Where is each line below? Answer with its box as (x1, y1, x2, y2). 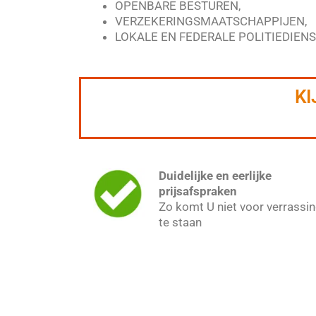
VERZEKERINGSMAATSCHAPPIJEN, (115, 14, 307, 29)
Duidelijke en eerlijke (159, 168, 272, 183)
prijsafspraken (159, 183, 238, 198)
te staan (159, 214, 202, 229)
